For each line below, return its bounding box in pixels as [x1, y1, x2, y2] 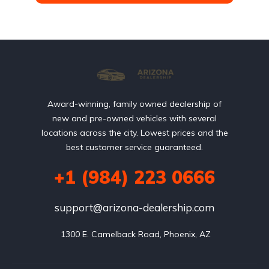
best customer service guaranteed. [66, 142, 203, 153]
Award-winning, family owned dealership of [47, 98, 222, 109]
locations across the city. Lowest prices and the [41, 127, 228, 138]
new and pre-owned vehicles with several [52, 113, 217, 124]
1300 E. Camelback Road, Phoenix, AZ [61, 229, 211, 240]
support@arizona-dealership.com [55, 201, 214, 214]
